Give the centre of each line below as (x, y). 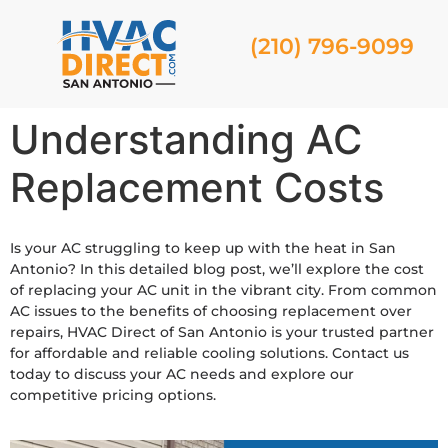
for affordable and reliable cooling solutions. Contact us (209, 353)
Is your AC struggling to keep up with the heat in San (203, 248)
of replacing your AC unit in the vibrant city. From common (223, 290)
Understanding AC (186, 139)
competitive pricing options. (113, 395)
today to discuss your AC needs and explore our (182, 374)
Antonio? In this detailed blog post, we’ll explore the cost (217, 269)
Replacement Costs (197, 187)
